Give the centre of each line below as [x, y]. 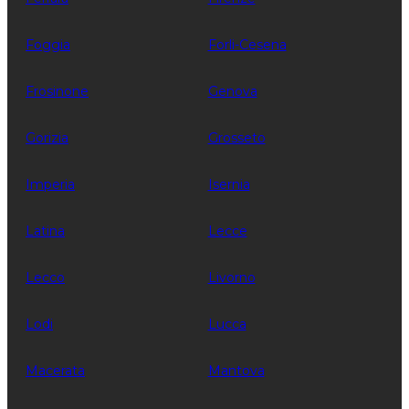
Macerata [55, 370]
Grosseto [236, 137]
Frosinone [57, 91]
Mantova [236, 370]
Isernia [229, 184]
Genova [232, 91]
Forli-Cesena [247, 44]
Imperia [50, 184]
